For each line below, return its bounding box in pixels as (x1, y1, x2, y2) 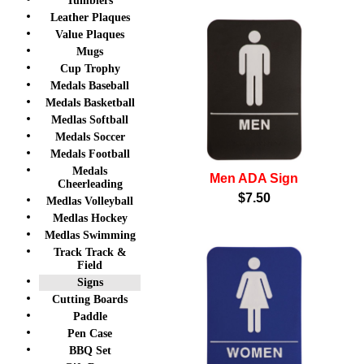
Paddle (72, 310, 107, 323)
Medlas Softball (51, 114, 128, 126)
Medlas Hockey (52, 212, 128, 224)
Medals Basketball (45, 97, 135, 109)
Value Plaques (55, 28, 124, 41)
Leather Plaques (50, 11, 130, 24)
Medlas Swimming (44, 229, 136, 241)
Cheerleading (57, 178, 123, 190)
